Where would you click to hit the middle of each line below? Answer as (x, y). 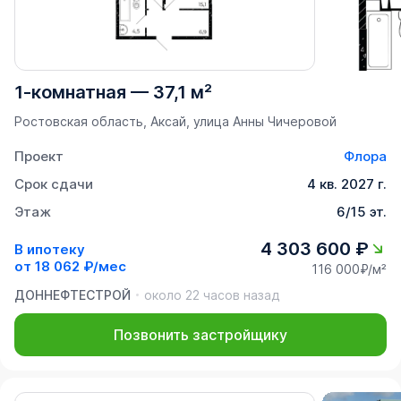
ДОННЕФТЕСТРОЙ (73, 295)
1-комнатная (70, 93)
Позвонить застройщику (200, 335)
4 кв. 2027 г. (347, 184)
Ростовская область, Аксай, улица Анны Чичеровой (175, 122)
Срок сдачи (54, 184)
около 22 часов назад (212, 295)
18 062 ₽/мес (81, 266)
